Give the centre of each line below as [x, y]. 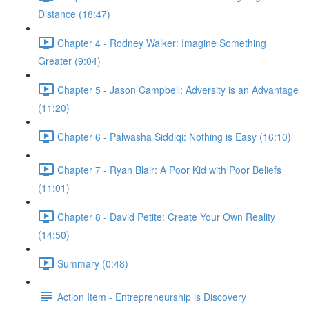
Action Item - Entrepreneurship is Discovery [152, 296]
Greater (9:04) [69, 61]
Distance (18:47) [74, 14]
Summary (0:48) [93, 263]
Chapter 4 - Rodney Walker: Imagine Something [162, 42]
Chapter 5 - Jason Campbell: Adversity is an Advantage [178, 89]
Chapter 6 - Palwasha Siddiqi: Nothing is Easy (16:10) [174, 136]
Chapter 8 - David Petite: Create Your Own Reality [166, 216]
